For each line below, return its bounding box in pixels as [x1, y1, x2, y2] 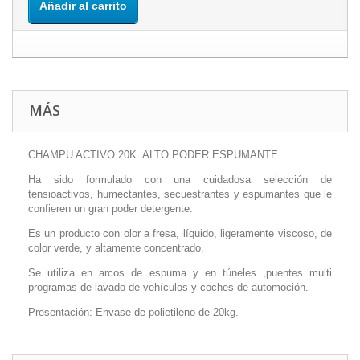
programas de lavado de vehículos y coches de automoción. [28, 281, 309, 293]
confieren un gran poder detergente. [28, 202, 193, 215]
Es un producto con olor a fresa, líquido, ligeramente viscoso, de [28, 227, 332, 239]
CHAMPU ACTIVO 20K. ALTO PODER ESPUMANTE [28, 149, 278, 161]
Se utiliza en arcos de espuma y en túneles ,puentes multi [28, 267, 332, 279]
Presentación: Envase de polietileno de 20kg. [28, 306, 239, 318]
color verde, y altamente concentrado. [28, 242, 204, 254]
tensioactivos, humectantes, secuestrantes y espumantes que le [28, 188, 332, 200]
